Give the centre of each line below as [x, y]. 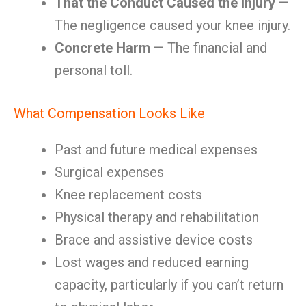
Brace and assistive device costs [154, 240]
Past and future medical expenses [156, 150]
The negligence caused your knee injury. [172, 25]
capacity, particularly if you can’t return [169, 285]
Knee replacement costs [128, 195]
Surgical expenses [109, 172]
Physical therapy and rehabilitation [157, 217]
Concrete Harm [102, 48]
